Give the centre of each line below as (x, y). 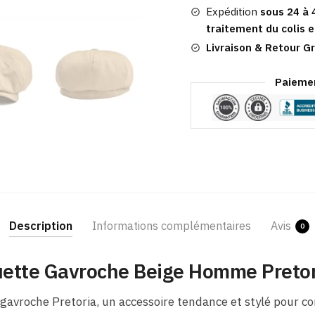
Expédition (231, 12)
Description (40, 226)
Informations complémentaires (171, 226)
